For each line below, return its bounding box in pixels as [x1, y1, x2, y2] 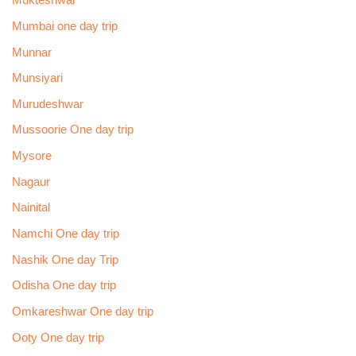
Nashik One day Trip [11, 253, 118, 266]
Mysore [11, 149, 52, 163]
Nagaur [11, 175, 50, 188]
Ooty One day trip [11, 331, 104, 344]
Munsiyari [11, 72, 63, 85]
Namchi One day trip [11, 227, 119, 240]
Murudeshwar [11, 97, 83, 110]
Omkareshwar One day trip [11, 304, 153, 318]
